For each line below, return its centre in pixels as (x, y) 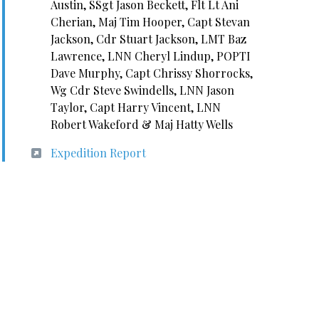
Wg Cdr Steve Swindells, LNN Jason (142, 90)
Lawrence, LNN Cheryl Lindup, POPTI (150, 56)
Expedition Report (98, 153)
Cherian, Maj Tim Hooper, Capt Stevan (150, 22)
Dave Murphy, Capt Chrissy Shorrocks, (151, 73)
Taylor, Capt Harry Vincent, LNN (135, 107)
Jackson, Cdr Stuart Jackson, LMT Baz (148, 39)
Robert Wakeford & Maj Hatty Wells (141, 124)
